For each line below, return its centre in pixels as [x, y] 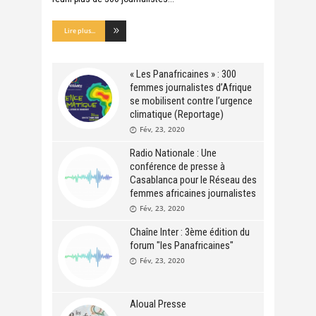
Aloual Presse [158, 304]
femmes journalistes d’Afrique [191, 88]
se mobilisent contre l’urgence [191, 101]
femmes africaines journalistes [193, 194]
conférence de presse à [177, 167]
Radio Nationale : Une [173, 153]
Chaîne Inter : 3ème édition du [190, 232]
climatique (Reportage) [177, 115]
